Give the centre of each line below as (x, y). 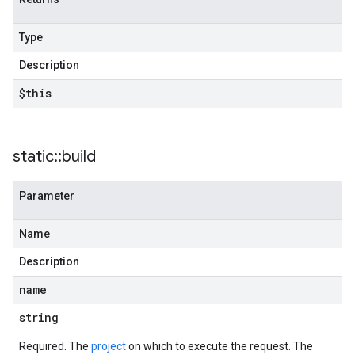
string (39, 317)
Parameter (47, 196)
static (33, 157)
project (109, 346)
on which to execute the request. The (219, 346)
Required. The (55, 346)
